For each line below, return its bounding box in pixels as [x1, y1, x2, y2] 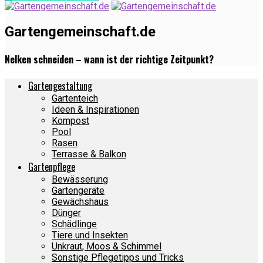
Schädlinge [52, 218, 97, 230]
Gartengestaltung [28, 79, 92, 93]
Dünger [52, 207, 81, 219]
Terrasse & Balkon [52, 149, 126, 160]
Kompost [52, 115, 89, 127]
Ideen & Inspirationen [52, 104, 139, 116]
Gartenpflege [28, 160, 75, 174]
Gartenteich [52, 93, 98, 104]
